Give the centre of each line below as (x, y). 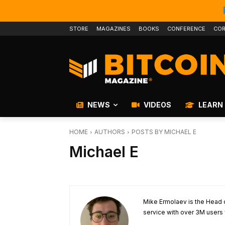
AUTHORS (110, 132)
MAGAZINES (114, 29)
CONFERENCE (186, 29)
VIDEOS (157, 105)
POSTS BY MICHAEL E (164, 132)
